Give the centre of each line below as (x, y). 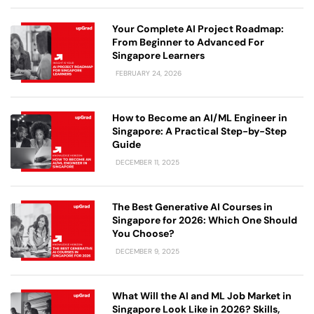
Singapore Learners (158, 56)
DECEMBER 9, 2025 (146, 252)
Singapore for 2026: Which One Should (205, 220)
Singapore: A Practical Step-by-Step (199, 131)
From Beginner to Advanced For (188, 42)
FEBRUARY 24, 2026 (148, 74)
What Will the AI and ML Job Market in (202, 296)
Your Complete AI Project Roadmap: (198, 29)
